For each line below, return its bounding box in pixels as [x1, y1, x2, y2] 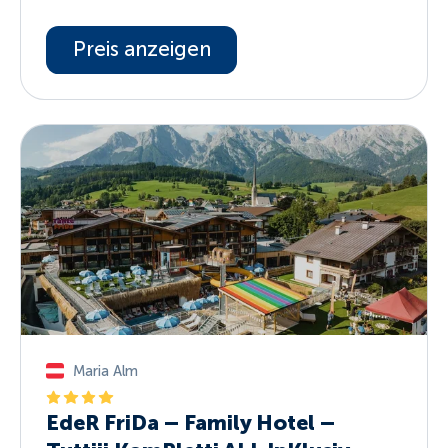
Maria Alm [72, 362, 138, 379]
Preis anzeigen [72, 37, 211, 60]
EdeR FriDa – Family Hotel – [46, 410, 336, 436]
